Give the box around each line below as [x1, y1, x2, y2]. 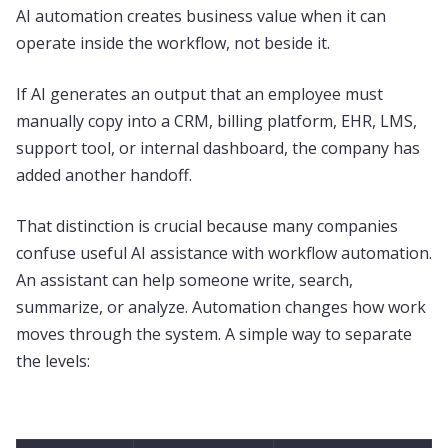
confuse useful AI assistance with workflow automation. [16, 242, 432, 264]
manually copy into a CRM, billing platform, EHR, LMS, [16, 110, 417, 132]
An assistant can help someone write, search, [16, 269, 353, 291]
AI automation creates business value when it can [16, 5, 386, 27]
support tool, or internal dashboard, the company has [16, 137, 420, 159]
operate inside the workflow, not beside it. [16, 32, 330, 54]
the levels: [16, 350, 90, 372]
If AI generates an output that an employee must [16, 83, 383, 105]
